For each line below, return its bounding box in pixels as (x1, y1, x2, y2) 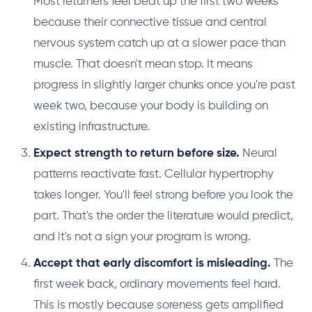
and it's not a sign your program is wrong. (33, 231, 251, 243)
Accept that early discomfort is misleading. (33, 258, 271, 270)
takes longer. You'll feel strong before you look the (33, 189, 293, 201)
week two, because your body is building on (33, 100, 268, 112)
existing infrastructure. (33, 121, 150, 133)
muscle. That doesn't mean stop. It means (33, 58, 253, 70)
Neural (240, 148, 277, 159)
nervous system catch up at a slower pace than (33, 38, 286, 49)
